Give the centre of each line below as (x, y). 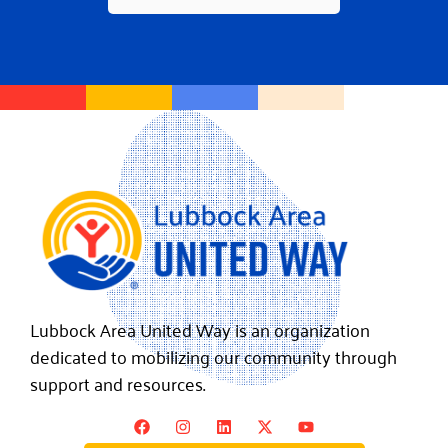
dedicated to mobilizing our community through (213, 355)
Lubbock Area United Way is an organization (200, 328)
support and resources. (119, 382)
